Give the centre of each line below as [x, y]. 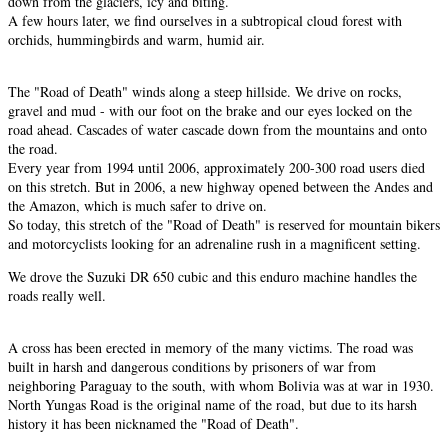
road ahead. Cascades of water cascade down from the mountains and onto [217, 129]
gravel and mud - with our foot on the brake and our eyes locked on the [210, 110]
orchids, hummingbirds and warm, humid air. [136, 39]
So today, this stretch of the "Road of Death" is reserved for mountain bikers [224, 224]
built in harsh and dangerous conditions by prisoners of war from [192, 366]
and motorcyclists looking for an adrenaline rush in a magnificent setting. [214, 243]
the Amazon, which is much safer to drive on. [137, 205]
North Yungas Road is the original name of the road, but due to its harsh [212, 404]
